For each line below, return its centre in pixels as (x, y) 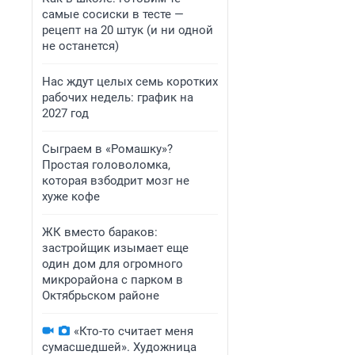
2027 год (65, 113)
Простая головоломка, (106, 165)
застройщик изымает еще (115, 248)
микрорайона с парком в (113, 280)
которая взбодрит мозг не (116, 181)
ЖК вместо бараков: (100, 232)
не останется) (80, 46)
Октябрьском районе (101, 296)
